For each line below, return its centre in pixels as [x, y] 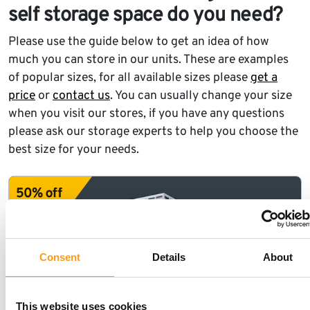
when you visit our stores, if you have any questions [146, 114]
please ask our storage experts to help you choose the [153, 132]
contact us [81, 96]
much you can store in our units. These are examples [148, 60]
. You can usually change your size [201, 96]
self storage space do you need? [146, 16]
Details [169, 257]
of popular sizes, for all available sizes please [129, 78]
